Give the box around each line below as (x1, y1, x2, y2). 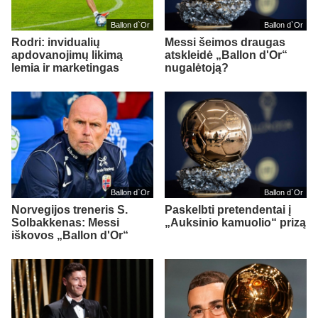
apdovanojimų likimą (11, 49, 123, 62)
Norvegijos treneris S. (11, 204, 128, 216)
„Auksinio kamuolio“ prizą (165, 216, 306, 229)
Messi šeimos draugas (165, 36, 285, 49)
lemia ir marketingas (11, 62, 119, 75)
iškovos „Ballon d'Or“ (11, 229, 128, 242)
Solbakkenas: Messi (11, 216, 119, 229)
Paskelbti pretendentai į (165, 204, 291, 216)
